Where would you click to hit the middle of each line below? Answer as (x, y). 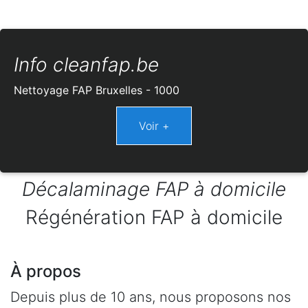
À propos (46, 271)
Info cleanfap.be (86, 64)
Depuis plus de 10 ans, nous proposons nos (151, 297)
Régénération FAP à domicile (154, 217)
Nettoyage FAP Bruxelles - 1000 (97, 90)
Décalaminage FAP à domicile (154, 189)
